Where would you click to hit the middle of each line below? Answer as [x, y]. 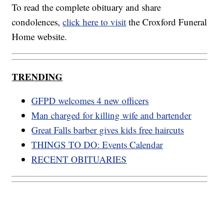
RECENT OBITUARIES [79, 159]
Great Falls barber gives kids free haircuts [108, 130]
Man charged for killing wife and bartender [111, 115]
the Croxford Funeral [167, 22]
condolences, [37, 22]
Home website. [40, 37]
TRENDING [37, 76]
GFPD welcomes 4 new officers [90, 100]
